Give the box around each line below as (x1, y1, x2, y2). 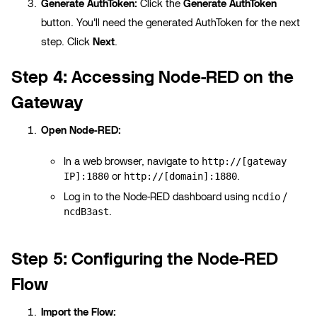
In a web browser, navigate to (64, 154, 202, 168)
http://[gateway (202, 155, 287, 167)
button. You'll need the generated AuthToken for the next (41, 16, 300, 29)
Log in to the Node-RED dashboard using (64, 190, 253, 203)
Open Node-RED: (41, 123, 122, 137)
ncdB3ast (64, 205, 110, 217)
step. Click (41, 35, 93, 48)
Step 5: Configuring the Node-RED (11, 248, 278, 269)
